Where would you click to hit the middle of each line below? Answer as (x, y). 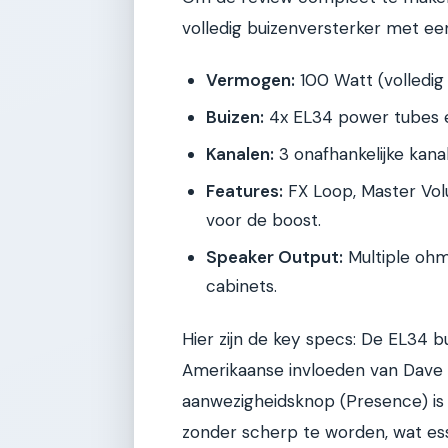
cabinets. (241, 286)
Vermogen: (250, 80)
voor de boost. (263, 220)
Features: (244, 191)
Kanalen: (240, 154)
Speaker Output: (274, 257)
